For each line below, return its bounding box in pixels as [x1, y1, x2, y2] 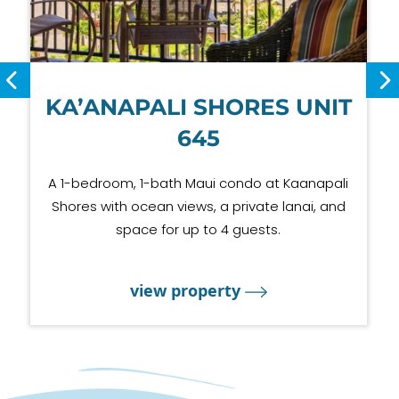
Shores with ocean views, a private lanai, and [51, 197, 346, 216]
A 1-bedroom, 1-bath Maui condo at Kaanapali [48, 174, 349, 192]
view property [130, 280, 246, 301]
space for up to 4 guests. [116, 220, 281, 239]
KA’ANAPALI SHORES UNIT [45, 94, 352, 120]
